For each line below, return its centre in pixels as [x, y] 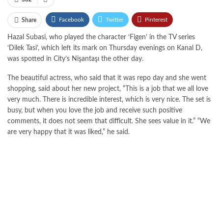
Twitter [114, 19]
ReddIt [117, 38]
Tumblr [192, 38]
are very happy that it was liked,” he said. [69, 132]
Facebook [71, 19]
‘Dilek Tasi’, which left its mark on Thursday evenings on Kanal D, [105, 48]
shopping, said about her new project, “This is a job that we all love [108, 89]
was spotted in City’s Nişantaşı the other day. [75, 59]
